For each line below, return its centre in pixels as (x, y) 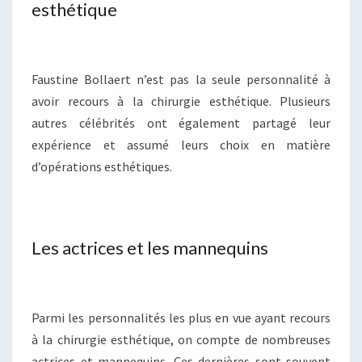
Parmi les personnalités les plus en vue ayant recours (181, 318)
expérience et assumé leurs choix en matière (181, 145)
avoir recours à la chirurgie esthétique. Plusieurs (181, 101)
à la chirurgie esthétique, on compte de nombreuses (181, 340)
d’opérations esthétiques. (102, 167)
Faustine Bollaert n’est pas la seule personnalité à (181, 80)
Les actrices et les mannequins (150, 248)
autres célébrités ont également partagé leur (181, 123)
